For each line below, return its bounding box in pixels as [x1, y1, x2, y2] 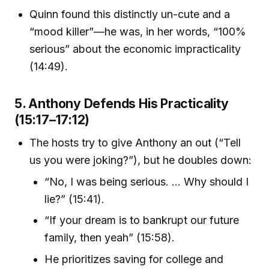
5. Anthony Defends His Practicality [14, 95, 229, 112]
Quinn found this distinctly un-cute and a [29, 8, 231, 21]
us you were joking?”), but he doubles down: [29, 153, 252, 166]
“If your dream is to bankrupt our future [44, 214, 240, 227]
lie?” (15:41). [44, 193, 105, 206]
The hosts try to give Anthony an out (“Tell [29, 136, 241, 149]
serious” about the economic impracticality [29, 43, 241, 56]
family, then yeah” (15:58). [44, 231, 175, 244]
